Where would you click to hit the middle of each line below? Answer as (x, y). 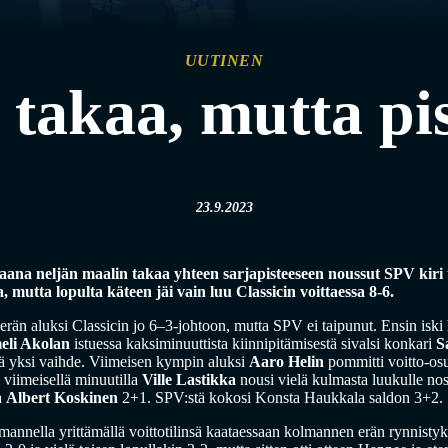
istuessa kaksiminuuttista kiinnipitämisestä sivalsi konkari (253, 344)
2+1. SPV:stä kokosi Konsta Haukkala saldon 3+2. (280, 398)
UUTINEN (224, 61)
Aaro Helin (286, 362)
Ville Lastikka (189, 380)
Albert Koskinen (62, 398)
